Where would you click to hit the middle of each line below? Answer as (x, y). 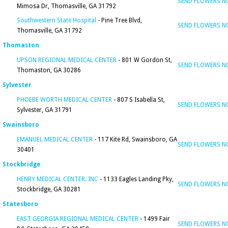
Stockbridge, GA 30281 (49, 189)
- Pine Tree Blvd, (119, 20)
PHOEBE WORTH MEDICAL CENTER (64, 100)
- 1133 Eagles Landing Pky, (136, 179)
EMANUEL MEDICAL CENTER (55, 139)
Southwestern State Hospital (56, 20)
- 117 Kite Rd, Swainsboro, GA (135, 139)
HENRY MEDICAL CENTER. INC (58, 179)
